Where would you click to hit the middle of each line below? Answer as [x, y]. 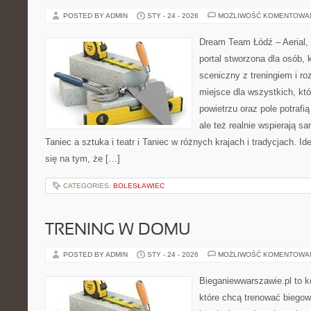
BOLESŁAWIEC [139, 186]
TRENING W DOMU [118, 230]
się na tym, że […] [83, 159]
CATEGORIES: [88, 186]
